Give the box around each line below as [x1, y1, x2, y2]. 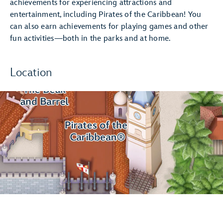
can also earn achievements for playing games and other [10, 22, 209, 31]
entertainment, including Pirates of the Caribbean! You [10, 10, 202, 19]
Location [10, 65, 53, 80]
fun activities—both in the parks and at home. [10, 34, 171, 43]
